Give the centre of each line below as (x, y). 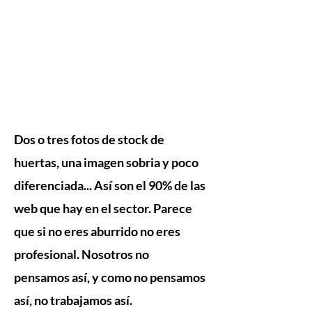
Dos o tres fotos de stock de (89, 139)
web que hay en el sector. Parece (103, 208)
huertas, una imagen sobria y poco (106, 162)
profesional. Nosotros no (81, 254)
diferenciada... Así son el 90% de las (110, 185)
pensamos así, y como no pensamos (110, 277)
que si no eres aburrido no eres (97, 231)
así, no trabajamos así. (73, 300)
